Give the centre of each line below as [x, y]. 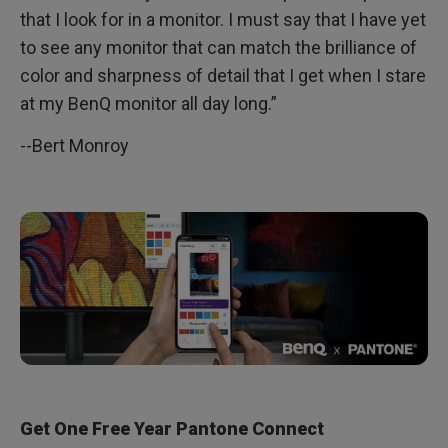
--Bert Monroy [74, 146]
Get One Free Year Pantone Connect [172, 429]
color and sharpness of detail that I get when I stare [223, 76]
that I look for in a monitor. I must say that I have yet [223, 20]
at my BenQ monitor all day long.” [148, 104]
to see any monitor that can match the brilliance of [218, 48]
